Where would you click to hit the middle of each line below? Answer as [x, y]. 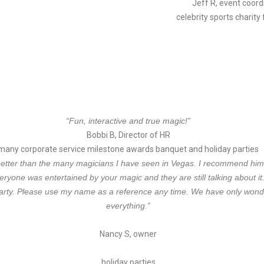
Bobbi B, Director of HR [128, 135]
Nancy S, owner [128, 234]
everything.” [128, 206]
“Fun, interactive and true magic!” [128, 121]
